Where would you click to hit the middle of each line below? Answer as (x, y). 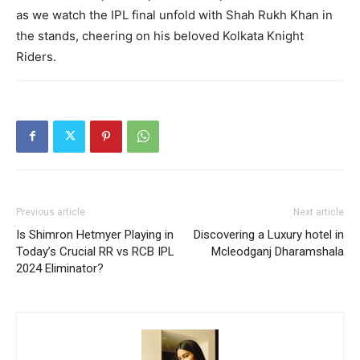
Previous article (51, 212)
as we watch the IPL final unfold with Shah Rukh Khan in (174, 14)
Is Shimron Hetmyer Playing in (95, 234)
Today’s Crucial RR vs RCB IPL (95, 251)
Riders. (36, 56)
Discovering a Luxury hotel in (269, 234)
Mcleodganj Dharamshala (278, 251)
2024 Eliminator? (60, 268)
